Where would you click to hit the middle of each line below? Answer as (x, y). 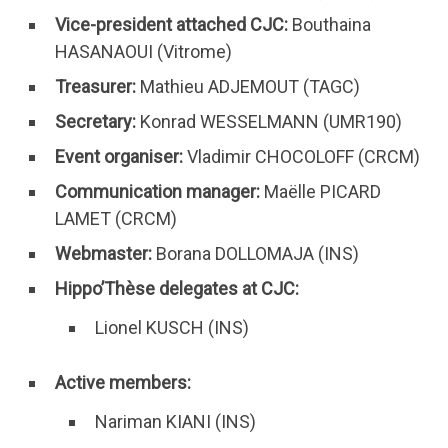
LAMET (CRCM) (116, 218)
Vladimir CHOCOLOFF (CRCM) (303, 156)
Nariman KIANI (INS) (175, 421)
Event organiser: (121, 156)
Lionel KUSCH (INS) (172, 327)
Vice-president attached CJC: (171, 24)
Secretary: (97, 121)
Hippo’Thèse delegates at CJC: (177, 288)
